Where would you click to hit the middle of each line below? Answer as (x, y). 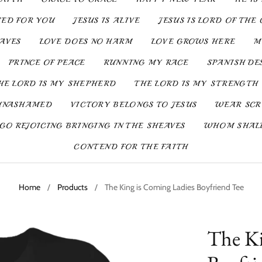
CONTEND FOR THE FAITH (131, 147)
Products (72, 187)
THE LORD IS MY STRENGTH (196, 84)
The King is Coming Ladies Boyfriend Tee (174, 187)
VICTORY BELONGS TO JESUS (134, 105)
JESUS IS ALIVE (107, 20)
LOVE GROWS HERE (193, 42)
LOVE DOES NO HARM (86, 42)
